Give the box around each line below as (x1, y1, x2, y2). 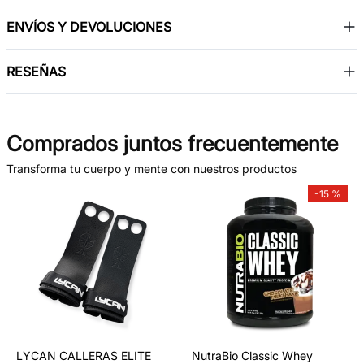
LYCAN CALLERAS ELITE (16, 348, 151, 362)
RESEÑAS (6, 63, 66, 80)
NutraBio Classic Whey (192, 348, 313, 362)
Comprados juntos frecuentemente (6, 130, 338, 156)
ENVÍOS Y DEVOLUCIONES (6, 18, 171, 35)
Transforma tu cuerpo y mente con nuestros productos (6, 161, 297, 175)
